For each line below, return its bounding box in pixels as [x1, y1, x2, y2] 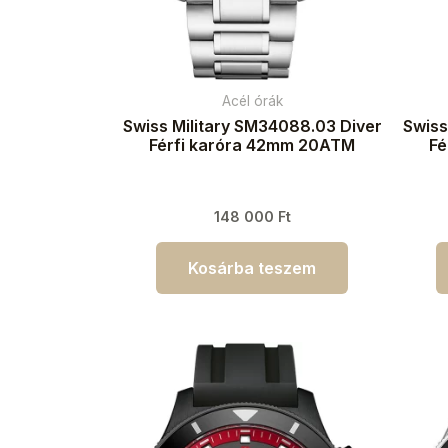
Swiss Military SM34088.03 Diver [122, 115, 382, 136]
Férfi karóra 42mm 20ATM [149, 134, 355, 155]
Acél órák [221, 92, 283, 109]
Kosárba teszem [188, 257, 316, 278]
